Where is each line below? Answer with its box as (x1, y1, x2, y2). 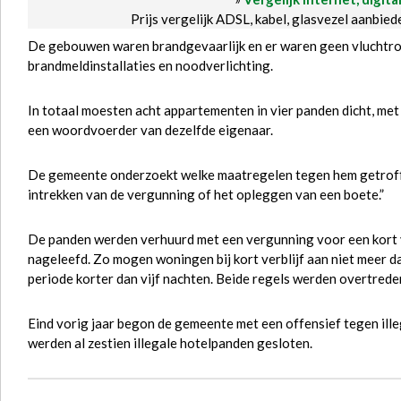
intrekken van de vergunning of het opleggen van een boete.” (28, 186, 384, 202)
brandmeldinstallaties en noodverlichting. (28, 57, 273, 73)
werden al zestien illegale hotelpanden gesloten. (28, 335, 312, 351)
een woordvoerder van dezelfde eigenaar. (28, 122, 273, 138)
